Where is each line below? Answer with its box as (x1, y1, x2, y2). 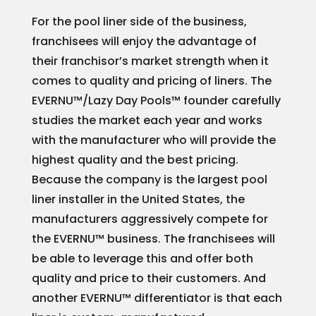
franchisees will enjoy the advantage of (31, 33, 257, 50)
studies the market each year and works (31, 112, 262, 129)
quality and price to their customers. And (31, 270, 266, 287)
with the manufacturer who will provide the (31, 132, 276, 149)
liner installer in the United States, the (31, 191, 245, 208)
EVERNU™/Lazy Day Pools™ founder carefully (31, 92, 281, 109)
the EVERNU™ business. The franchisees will (31, 231, 275, 248)
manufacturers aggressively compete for (31, 211, 268, 228)
